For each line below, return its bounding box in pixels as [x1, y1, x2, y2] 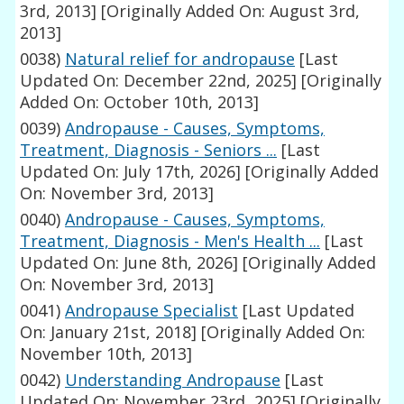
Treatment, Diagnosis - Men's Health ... [20, 230, 321, 252]
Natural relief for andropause [65, 48, 296, 70]
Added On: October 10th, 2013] [20, 91, 260, 114]
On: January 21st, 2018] [20, 321, 197, 344]
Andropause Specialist [65, 299, 239, 322]
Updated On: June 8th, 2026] [20, 252, 239, 274]
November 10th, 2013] [20, 343, 193, 365]
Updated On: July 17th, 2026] [20, 161, 242, 183]
